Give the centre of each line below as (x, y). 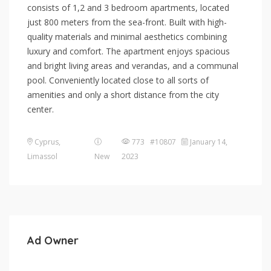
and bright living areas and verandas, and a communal (133, 66)
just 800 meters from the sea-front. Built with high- (127, 22)
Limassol (42, 157)
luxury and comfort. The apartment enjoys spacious (129, 51)
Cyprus (47, 142)
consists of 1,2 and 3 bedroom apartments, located (128, 8)
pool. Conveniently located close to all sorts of (118, 80)
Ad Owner (53, 241)
